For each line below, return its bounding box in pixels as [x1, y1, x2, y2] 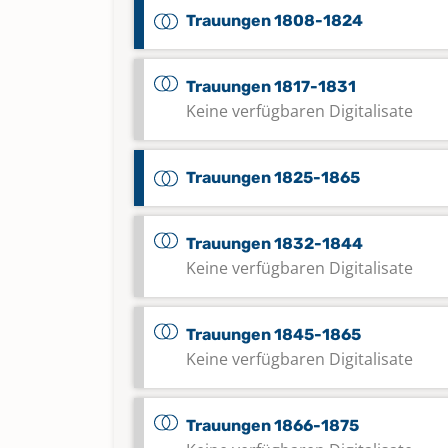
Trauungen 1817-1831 [186, 77, 356, 96]
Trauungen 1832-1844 [186, 234, 363, 253]
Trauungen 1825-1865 [186, 168, 360, 187]
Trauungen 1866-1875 [186, 416, 359, 435]
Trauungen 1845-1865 [186, 325, 361, 344]
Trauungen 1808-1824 [186, 11, 363, 30]
